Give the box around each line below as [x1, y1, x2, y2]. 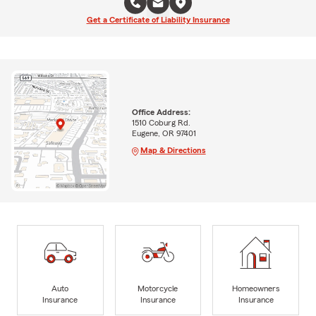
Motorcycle [138, 284, 178, 293]
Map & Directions [140, 145, 206, 154]
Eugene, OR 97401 [131, 128, 196, 138]
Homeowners [231, 284, 280, 293]
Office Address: [131, 107, 190, 116]
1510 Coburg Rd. [131, 118, 190, 127]
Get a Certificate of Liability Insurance [86, 16, 230, 24]
